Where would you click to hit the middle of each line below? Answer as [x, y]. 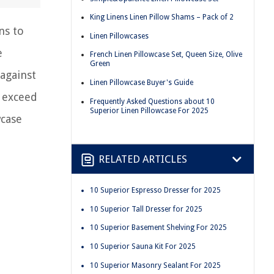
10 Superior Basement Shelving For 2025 [158, 228]
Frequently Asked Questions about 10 [152, 101]
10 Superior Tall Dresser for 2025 [146, 209]
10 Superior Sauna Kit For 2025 [143, 246]
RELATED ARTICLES [143, 159]
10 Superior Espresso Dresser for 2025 [155, 191]
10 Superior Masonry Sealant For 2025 [155, 265]
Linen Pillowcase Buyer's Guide [142, 82]
